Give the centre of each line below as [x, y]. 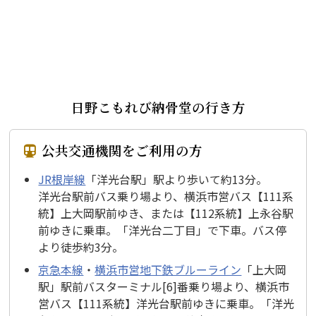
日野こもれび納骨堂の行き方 [158, 107]
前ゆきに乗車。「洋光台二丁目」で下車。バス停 [163, 230]
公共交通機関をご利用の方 [122, 150]
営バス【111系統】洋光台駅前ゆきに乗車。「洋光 [166, 304]
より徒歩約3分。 [81, 247]
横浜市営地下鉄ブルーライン [168, 270]
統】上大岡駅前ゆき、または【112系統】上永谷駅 [166, 213]
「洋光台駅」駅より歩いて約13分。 [177, 180]
